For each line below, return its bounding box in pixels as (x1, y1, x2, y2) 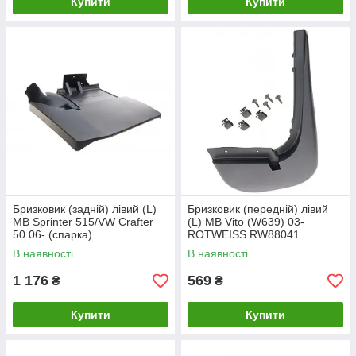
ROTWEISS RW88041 (188, 228, 300, 241)
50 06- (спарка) (13, 228, 92, 241)
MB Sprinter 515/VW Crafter (13, 215, 153, 228)
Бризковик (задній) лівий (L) (13, 203, 157, 215)
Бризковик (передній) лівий (188, 203, 328, 215)
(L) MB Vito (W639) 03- (188, 215, 304, 228)
